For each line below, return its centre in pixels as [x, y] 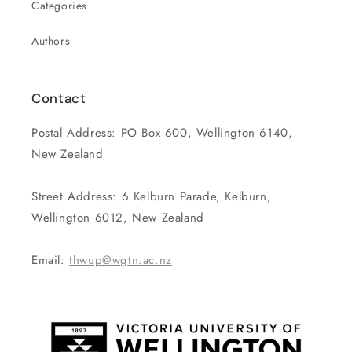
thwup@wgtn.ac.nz [121, 260]
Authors [51, 40]
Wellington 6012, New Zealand [118, 217]
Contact [59, 98]
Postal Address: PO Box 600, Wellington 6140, [162, 132]
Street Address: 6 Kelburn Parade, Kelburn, [152, 196]
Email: [51, 260]
